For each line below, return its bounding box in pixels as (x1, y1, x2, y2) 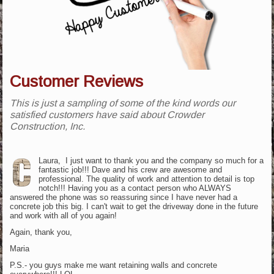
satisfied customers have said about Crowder (10, 109, 205, 120)
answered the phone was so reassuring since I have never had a (10, 192, 238, 202)
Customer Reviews (10, 72, 144, 91)
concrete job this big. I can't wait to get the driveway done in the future (10, 201, 259, 211)
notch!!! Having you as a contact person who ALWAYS (38, 183, 231, 193)
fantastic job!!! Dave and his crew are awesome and (38, 165, 222, 174)
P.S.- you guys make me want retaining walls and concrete (10, 260, 218, 270)
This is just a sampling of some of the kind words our (10, 97, 236, 108)
